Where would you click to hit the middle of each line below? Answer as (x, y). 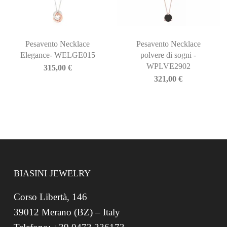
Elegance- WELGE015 (58, 55)
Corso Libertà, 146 (50, 197)
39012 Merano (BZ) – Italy (67, 212)
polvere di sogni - (168, 55)
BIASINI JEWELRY (52, 174)
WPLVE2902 (168, 66)
